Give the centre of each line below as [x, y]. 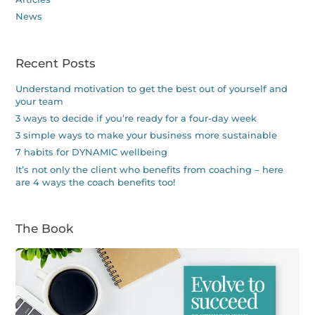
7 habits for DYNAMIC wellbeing [92, 153]
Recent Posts [56, 63]
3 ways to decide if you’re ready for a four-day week [136, 118]
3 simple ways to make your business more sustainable [147, 136]
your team [40, 101]
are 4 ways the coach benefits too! [96, 182]
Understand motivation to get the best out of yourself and [152, 89]
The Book [45, 228]
